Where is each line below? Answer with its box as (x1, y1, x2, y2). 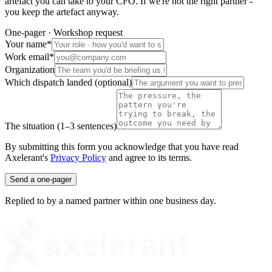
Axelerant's (5, 152, 48, 163)
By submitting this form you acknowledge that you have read (5, 141, 239, 152)
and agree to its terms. (109, 152, 192, 163)
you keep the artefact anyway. (5, 6, 119, 17)
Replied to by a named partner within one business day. (5, 195, 216, 206)
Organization (5, 64, 55, 75)
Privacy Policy (50, 152, 106, 163)
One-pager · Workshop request (5, 27, 123, 38)
